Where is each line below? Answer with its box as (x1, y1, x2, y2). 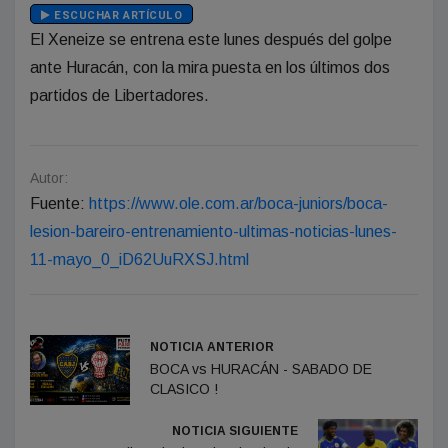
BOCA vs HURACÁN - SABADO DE (150, 361, 372, 378)
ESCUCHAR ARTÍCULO (50, 7, 183, 25)
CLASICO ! (150, 381, 218, 398)
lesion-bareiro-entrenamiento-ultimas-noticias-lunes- (30, 223, 397, 241)
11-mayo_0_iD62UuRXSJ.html (30, 251, 249, 269)
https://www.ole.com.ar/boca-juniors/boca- (89, 195, 388, 213)
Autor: (30, 170, 68, 187)
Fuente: (30, 195, 89, 213)
